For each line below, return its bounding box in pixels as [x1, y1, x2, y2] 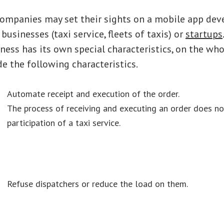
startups [185, 27, 222, 40]
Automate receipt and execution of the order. [7, 88, 179, 99]
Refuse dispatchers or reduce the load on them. [7, 178, 188, 189]
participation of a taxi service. [7, 117, 120, 128]
